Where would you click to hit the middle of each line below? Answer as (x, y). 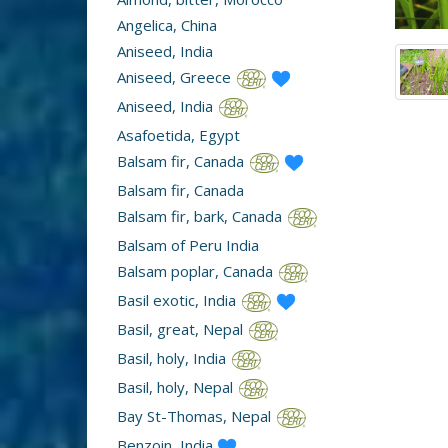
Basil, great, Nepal (182, 329)
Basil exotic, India (178, 300)
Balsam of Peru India (188, 245)
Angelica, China (167, 25)
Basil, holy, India (173, 358)
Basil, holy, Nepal (177, 387)
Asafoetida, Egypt (178, 135)
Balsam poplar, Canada (197, 271)
